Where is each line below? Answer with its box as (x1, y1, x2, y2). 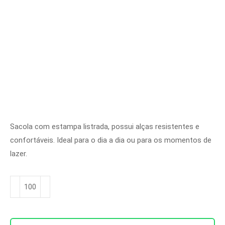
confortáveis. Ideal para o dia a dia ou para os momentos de (10, 136, 211, 145)
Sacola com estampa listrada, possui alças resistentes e (10, 122, 199, 131)
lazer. (10, 149, 27, 158)
